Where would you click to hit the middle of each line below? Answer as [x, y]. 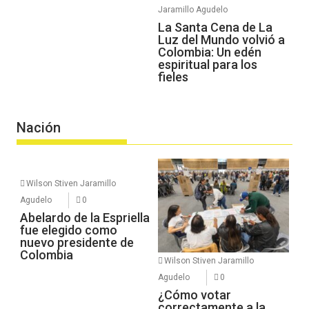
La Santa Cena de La [215, 27]
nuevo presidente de [77, 243]
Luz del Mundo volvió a [221, 39]
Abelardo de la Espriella [85, 218]
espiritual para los [208, 64]
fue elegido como [69, 230]
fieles [173, 77]
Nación [39, 128]
